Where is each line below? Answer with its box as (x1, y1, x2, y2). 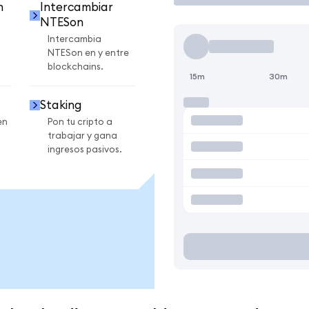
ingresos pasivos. (48, 144, 122, 154)
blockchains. (48, 62, 103, 72)
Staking (39, 99, 82, 111)
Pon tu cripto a (48, 117, 112, 127)
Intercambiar (39, 1, 113, 14)
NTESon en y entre (48, 48, 129, 59)
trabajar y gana (48, 130, 117, 141)
